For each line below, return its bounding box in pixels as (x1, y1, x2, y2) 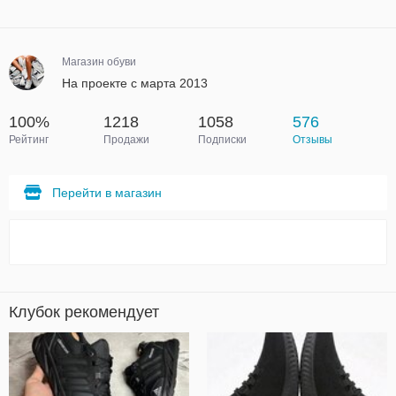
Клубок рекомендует (9, 303, 159, 321)
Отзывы (293, 133, 332, 146)
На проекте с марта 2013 (62, 76, 208, 90)
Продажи (103, 133, 149, 146)
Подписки (198, 133, 247, 146)
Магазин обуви (62, 56, 136, 68)
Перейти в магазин (52, 186, 162, 200)
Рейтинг (9, 133, 49, 146)
